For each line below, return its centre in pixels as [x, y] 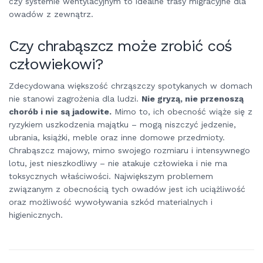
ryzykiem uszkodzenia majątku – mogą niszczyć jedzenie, [122, 125]
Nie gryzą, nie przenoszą [193, 99]
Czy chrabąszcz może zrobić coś [121, 45]
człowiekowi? [56, 64]
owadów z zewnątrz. [51, 14]
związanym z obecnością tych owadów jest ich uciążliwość [127, 189]
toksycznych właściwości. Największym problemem [111, 176]
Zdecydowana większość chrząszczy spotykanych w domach [131, 86]
